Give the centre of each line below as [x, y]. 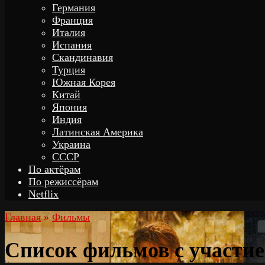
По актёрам [54, 169]
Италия [69, 33]
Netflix [43, 194]
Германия [74, 8]
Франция [72, 20]
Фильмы [71, 217]
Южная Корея [84, 82]
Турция [69, 70]
